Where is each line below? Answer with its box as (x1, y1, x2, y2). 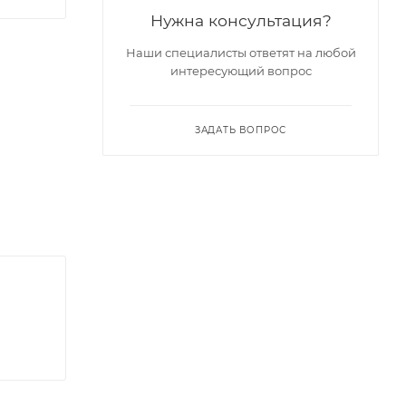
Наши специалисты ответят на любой (125, 45, 356, 60)
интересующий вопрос (169, 63, 312, 78)
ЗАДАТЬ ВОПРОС (194, 124, 287, 136)
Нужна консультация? (150, 11, 332, 30)
